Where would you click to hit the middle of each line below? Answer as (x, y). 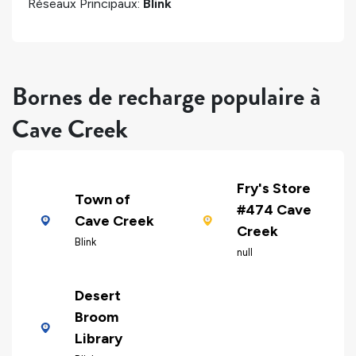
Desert (97, 296)
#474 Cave (274, 210)
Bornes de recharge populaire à (166, 96)
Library (98, 339)
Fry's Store (273, 189)
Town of (102, 199)
